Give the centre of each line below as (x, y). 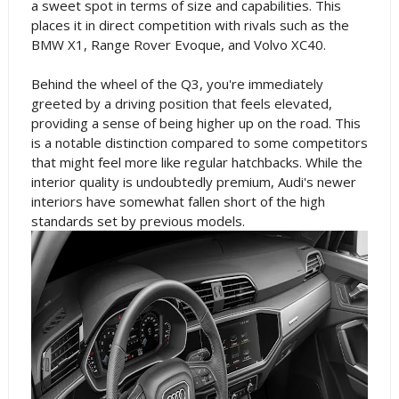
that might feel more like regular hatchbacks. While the (196, 162)
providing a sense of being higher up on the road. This (195, 123)
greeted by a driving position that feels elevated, (181, 103)
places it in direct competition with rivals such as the (190, 25)
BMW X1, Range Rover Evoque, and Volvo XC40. (178, 45)
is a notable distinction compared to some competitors (199, 142)
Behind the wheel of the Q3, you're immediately (177, 84)
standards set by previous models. (138, 221)
